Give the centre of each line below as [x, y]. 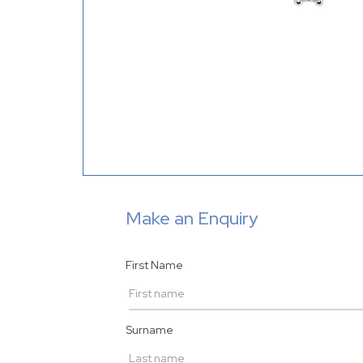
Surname [149, 330]
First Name [154, 265]
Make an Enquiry [192, 219]
